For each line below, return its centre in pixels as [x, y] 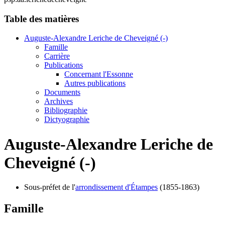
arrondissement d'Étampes [117, 187]
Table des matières [41, 19]
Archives [59, 101]
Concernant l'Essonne [99, 74]
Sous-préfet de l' [50, 187]
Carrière [57, 56]
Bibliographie [66, 110]
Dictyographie [67, 120]
